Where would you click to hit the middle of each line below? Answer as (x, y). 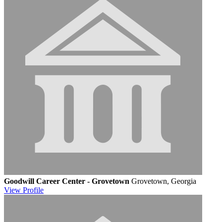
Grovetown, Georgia (164, 181)
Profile (33, 190)
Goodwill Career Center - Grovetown (67, 181)
